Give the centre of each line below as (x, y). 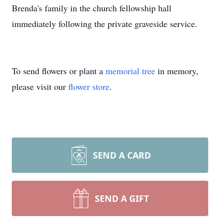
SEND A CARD (122, 155)
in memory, (177, 71)
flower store (89, 86)
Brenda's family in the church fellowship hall (92, 8)
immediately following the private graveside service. (105, 24)
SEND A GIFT (122, 198)
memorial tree (130, 71)
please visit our (40, 86)
